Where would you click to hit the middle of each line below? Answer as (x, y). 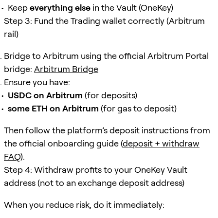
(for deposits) (110, 95)
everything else (60, 7)
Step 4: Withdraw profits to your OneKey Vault (96, 169)
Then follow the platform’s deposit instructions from (107, 130)
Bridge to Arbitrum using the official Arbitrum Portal (106, 55)
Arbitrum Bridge (66, 69)
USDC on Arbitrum (45, 95)
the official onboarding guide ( (63, 143)
